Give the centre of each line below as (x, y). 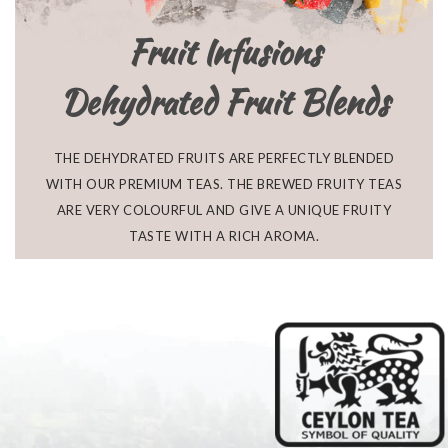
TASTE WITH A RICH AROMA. (224, 236)
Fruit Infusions (224, 52)
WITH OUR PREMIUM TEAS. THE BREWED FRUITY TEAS (224, 184)
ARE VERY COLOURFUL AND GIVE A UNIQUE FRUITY (224, 210)
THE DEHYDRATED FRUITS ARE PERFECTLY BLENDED (224, 158)
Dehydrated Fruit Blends (224, 102)
